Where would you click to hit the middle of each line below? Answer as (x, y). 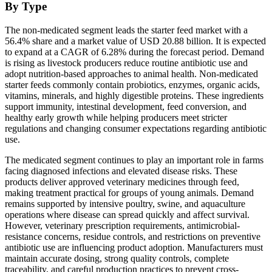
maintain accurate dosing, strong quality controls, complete (117, 259)
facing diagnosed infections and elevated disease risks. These (121, 171)
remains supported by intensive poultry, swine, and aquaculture (125, 204)
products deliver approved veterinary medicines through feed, (122, 182)
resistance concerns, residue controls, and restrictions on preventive (133, 237)
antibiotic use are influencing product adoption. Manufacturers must (134, 248)
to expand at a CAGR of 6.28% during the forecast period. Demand (134, 52)
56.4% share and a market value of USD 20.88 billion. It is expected (135, 41)
